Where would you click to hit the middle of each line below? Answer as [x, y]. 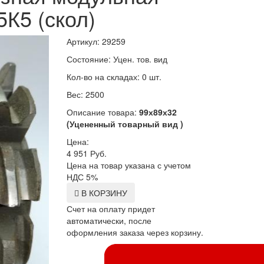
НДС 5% [82, 176]
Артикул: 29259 [96, 41]
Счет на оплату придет [110, 208]
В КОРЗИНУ [103, 192]
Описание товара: [103, 112]
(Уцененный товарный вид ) [125, 123]
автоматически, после [109, 220]
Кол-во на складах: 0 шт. [114, 76]
